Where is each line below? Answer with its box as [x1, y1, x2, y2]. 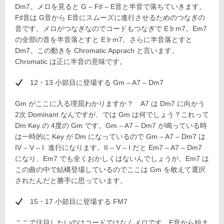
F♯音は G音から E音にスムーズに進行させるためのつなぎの [15, 13, 205, 22]
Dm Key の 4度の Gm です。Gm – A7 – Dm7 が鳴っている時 [15, 121, 207, 130]
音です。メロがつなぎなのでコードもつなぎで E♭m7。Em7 [15, 24, 207, 33]
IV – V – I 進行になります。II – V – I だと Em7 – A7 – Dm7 [15, 143, 202, 152]
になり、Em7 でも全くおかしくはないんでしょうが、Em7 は [15, 154, 209, 163]
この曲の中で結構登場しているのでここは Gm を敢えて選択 [15, 165, 205, 174]
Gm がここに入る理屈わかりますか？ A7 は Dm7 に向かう [15, 99, 205, 108]
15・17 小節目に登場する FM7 [22, 197, 127, 206]
